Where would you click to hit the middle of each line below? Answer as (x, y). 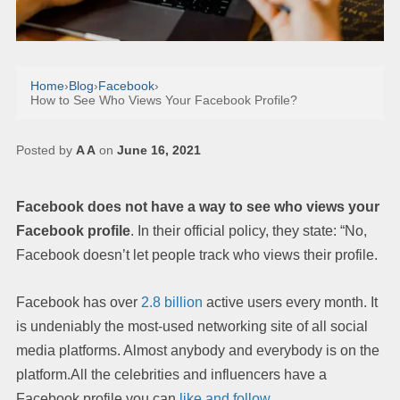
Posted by (46, 150)
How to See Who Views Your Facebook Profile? (164, 100)
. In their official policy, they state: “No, (249, 230)
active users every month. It (290, 302)
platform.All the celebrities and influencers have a (171, 374)
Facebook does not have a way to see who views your (198, 206)
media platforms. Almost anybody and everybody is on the (198, 350)
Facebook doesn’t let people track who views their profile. (197, 254)
